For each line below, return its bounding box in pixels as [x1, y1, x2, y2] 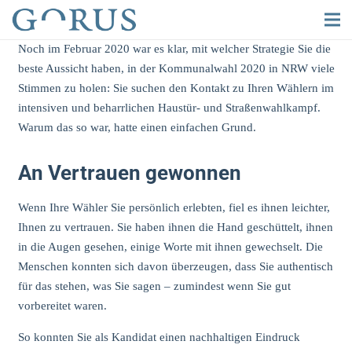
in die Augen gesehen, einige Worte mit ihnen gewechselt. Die [17, 240, 323, 253]
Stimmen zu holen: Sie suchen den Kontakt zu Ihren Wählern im [17, 82, 334, 94]
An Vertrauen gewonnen [17, 161, 241, 185]
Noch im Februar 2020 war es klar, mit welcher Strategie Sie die [17, 42, 331, 55]
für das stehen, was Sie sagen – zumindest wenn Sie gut [17, 279, 291, 292]
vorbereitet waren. [17, 299, 107, 312]
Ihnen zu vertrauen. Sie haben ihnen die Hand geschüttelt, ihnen [17, 220, 333, 233]
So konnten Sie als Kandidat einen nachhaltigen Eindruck [17, 330, 300, 343]
